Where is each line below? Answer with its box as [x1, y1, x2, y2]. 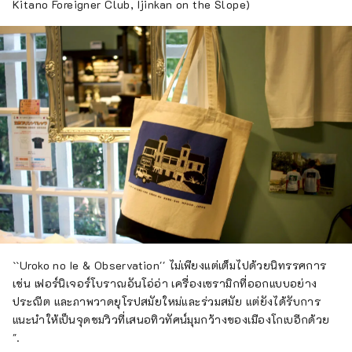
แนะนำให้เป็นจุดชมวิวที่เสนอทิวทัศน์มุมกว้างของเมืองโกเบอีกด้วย [13, 311, 330, 327]
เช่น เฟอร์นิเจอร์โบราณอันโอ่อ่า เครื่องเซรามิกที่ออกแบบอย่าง [13, 275, 317, 291]
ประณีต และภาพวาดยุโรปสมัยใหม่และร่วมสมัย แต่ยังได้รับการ [13, 293, 321, 309]
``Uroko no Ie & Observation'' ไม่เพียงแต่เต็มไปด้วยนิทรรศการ [13, 257, 327, 273]
